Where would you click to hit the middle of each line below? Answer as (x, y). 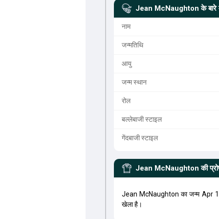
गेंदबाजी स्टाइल (140, 138)
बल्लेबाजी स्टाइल (142, 119)
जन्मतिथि (132, 45)
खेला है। (132, 204)
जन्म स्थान (134, 82)
